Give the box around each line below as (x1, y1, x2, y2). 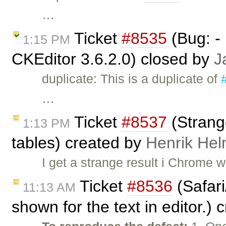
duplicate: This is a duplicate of (42, 72, 221, 86)
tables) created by (12, 133, 146, 152)
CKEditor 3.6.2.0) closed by (12, 50, 214, 69)
